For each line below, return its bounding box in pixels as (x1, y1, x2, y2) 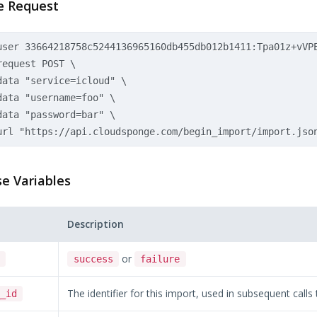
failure (140, 253, 180, 265)
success (73, 253, 113, 265)
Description (67, 217, 125, 231)
